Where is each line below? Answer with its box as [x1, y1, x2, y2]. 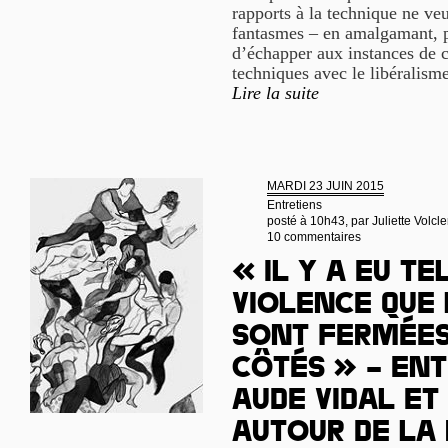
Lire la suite [232, 83, 319, 103]
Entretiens [267, 198, 322, 212]
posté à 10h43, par [267, 214, 372, 228]
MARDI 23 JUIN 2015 [267, 179, 384, 193]
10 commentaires [267, 230, 361, 244]
